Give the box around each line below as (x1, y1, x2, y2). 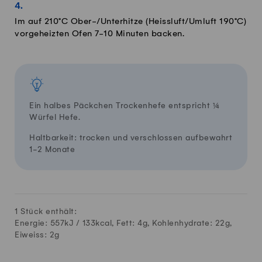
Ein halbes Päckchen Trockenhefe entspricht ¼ (29, 101, 219, 110)
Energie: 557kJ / (15, 218, 82, 227)
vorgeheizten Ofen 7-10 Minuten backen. (15, 29, 184, 39)
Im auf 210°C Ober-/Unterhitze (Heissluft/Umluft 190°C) (15, 16, 246, 26)
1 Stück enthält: (15, 206, 77, 216)
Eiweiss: (15, 230, 50, 239)
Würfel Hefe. (29, 112, 80, 122)
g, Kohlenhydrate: (142, 218, 215, 227)
